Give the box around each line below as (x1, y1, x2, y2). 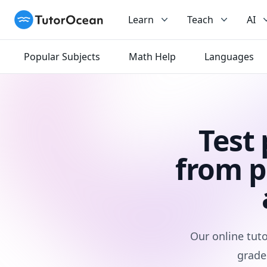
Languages (204, 50, 254, 63)
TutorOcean (14, 10, 67, 23)
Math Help (129, 50, 176, 63)
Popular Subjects (24, 50, 100, 63)
